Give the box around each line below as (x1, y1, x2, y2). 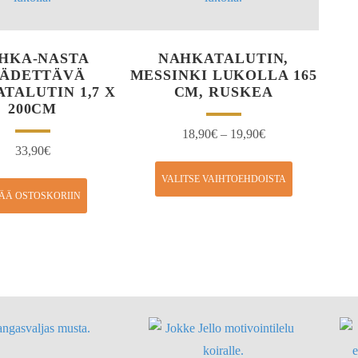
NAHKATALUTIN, (157, 50, 289, 66)
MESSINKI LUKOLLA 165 (129, 66, 317, 83)
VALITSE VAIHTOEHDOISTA (161, 173, 286, 185)
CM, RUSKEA (173, 83, 273, 100)
